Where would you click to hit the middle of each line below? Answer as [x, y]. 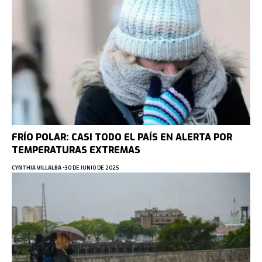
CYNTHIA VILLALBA [37, 167]
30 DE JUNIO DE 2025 [92, 167]
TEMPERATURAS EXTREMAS [76, 150]
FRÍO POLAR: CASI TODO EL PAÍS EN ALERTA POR [122, 137]
